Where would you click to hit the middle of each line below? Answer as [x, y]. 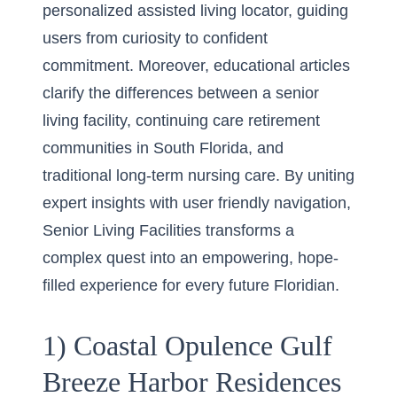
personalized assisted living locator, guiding [195, 11]
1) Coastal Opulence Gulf [187, 346]
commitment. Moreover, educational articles [196, 66]
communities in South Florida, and [163, 148]
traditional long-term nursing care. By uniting [198, 175]
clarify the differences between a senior [181, 93]
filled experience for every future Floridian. [191, 285]
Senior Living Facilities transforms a [168, 230]
